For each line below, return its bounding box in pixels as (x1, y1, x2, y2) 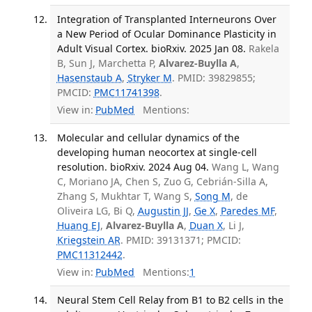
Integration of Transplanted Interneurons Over (56, 13, 276, 26)
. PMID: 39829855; (171, 71, 256, 85)
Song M (194, 189, 231, 203)
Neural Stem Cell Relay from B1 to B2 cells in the (56, 292, 283, 306)
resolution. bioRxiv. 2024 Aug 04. (56, 160, 209, 174)
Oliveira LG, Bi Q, (56, 204, 138, 218)
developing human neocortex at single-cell (56, 146, 257, 159)
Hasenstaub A (56, 71, 122, 85)
